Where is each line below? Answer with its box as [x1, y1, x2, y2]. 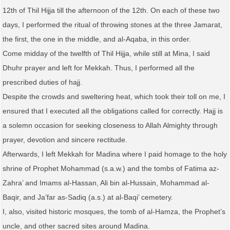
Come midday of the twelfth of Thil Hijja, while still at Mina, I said [3, 49, 210, 57]
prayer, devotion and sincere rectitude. [3, 135, 127, 144]
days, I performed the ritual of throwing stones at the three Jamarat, [3, 20, 222, 29]
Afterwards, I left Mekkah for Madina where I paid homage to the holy [3, 149, 227, 158]
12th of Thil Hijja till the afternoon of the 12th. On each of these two [3, 6, 220, 14]
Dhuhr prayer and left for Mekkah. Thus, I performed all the [3, 63, 195, 72]
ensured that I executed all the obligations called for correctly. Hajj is [3, 106, 223, 115]
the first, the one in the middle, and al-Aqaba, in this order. [3, 34, 191, 43]
